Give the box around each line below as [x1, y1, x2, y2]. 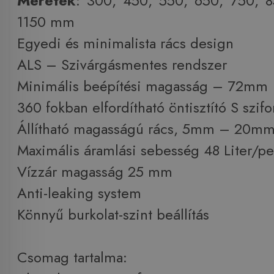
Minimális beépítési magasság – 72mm [17, 75, 268, 97]
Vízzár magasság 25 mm [17, 161, 172, 183]
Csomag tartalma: [17, 246, 131, 268]
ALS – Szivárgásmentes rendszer [17, 54, 227, 76]
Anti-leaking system [17, 182, 141, 204]
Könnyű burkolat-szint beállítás [17, 204, 209, 226]
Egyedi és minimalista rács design [17, 32, 234, 54]
